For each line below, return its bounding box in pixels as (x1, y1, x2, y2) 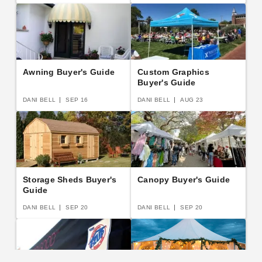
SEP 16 (65, 96, 88, 103)
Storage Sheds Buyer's (23, 175, 117, 184)
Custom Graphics (137, 67, 209, 77)
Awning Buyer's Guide (23, 67, 115, 77)
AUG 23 (180, 96, 204, 103)
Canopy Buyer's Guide (137, 175, 230, 184)
